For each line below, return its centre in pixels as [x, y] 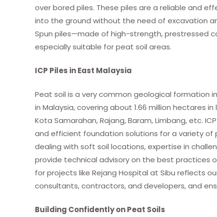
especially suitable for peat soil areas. [103, 46]
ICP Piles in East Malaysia [83, 70]
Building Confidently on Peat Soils [100, 209]
